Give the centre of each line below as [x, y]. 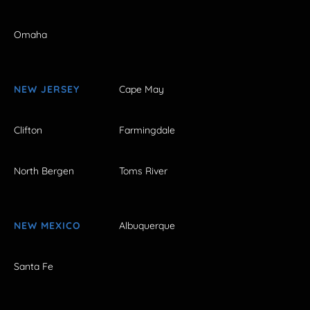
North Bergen [44, 171]
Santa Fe [34, 267]
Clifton [28, 130]
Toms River [143, 171]
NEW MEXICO [47, 226]
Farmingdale [147, 130]
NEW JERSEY [47, 89]
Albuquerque [147, 226]
